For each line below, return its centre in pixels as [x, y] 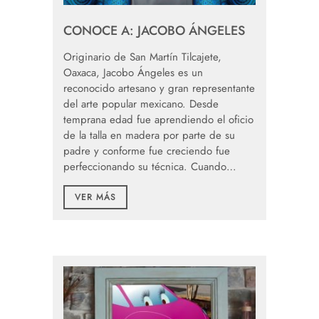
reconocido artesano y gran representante [159, 89]
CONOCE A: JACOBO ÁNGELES [154, 31]
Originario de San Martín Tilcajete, [142, 57]
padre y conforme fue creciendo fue [147, 151]
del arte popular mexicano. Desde [141, 104]
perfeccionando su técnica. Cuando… [150, 167]
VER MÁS [95, 198]
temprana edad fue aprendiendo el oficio [158, 120]
